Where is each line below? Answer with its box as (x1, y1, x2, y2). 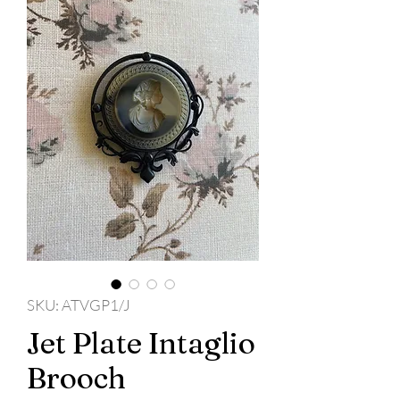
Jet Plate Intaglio (27, 325, 255, 362)
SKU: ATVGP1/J (27, 296, 130, 315)
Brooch (27, 360, 126, 396)
